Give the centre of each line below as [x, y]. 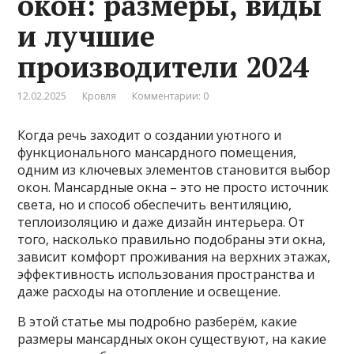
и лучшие [87, 36]
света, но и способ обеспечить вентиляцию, [155, 204]
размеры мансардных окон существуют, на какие [172, 339]
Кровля [100, 96]
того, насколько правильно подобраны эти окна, [172, 239]
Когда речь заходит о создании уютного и [150, 135]
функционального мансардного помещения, [157, 152]
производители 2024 [164, 66]
